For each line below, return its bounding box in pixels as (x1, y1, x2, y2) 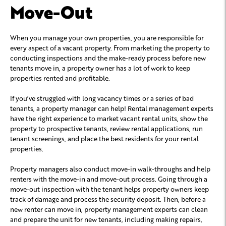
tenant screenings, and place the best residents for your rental (10, 134, 199, 143)
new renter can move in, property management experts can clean (10, 204, 208, 213)
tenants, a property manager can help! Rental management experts (10, 103, 213, 112)
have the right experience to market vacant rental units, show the (10, 114, 208, 123)
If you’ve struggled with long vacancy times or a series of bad (10, 93, 194, 102)
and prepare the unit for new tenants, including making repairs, (10, 214, 202, 223)
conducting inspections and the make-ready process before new (10, 53, 206, 62)
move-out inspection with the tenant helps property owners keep (10, 184, 209, 193)
